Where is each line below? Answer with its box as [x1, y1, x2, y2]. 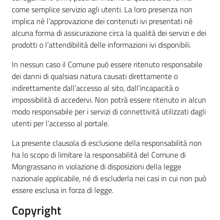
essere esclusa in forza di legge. [12, 184, 113, 196]
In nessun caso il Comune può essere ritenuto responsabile [12, 58, 202, 70]
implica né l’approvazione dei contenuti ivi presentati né [12, 15, 192, 27]
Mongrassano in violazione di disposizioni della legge [12, 161, 181, 172]
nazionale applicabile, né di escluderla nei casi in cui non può [12, 172, 206, 184]
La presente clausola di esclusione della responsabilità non [12, 137, 202, 149]
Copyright [12, 201, 61, 219]
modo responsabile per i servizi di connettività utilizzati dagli [12, 106, 206, 117]
